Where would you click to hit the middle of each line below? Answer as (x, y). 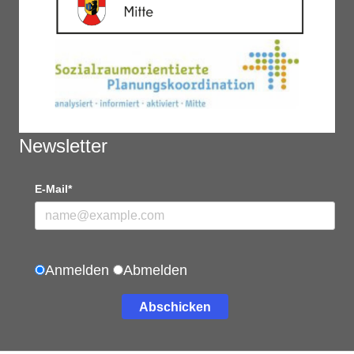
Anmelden (79, 271)
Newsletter (63, 146)
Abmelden (155, 271)
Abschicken (175, 307)
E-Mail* (53, 189)
